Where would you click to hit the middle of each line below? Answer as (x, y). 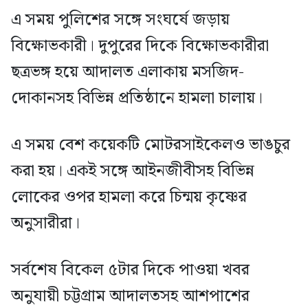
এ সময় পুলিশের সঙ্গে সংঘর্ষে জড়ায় (120, 20)
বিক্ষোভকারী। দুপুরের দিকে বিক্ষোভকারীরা (140, 46)
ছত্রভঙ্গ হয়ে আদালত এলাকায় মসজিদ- (128, 73)
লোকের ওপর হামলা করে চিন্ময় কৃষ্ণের (129, 198)
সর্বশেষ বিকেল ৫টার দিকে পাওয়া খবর (130, 271)
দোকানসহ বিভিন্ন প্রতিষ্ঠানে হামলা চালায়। (137, 99)
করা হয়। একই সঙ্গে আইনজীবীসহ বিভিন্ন (133, 172)
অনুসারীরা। (45, 224)
